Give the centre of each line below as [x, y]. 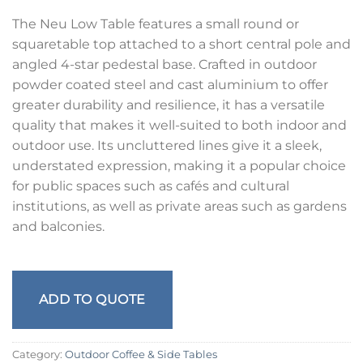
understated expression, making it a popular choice [179, 166]
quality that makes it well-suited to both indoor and [179, 126]
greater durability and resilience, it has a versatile [169, 105]
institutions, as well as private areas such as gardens [179, 207]
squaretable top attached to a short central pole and [181, 45]
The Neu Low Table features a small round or [156, 24]
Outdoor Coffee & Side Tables [141, 354]
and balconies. [58, 227]
